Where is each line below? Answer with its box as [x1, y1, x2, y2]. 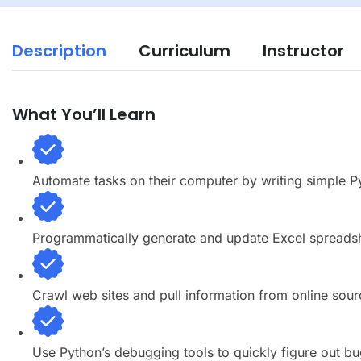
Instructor [263, 39, 344, 62]
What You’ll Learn [12, 103, 156, 126]
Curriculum [139, 39, 230, 62]
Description [12, 39, 106, 62]
